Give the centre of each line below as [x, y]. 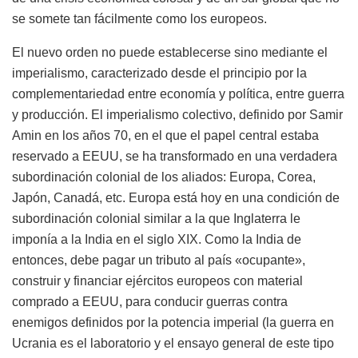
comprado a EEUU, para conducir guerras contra [150, 301]
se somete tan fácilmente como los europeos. [139, 18]
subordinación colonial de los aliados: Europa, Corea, [164, 177]
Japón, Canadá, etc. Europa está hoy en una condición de [176, 197]
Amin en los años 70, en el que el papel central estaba [165, 135]
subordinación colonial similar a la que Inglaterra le [156, 218]
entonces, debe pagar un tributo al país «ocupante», [159, 260]
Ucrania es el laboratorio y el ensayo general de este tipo [173, 343]
